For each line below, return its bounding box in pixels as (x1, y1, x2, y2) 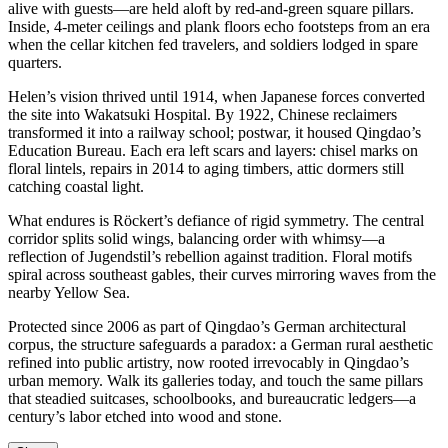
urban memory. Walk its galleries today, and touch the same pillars (8, 372, 423, 390)
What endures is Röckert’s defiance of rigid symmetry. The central (8, 212, 424, 230)
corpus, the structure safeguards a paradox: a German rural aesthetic (8, 336, 433, 354)
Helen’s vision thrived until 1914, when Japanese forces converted (8, 88, 425, 106)
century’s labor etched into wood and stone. (8, 408, 282, 426)
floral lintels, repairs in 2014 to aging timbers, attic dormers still (8, 160, 404, 178)
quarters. (8, 54, 62, 72)
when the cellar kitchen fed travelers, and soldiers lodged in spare (8, 36, 418, 54)
